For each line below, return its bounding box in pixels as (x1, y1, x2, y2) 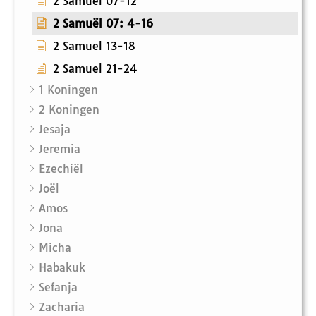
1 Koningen (39, 83, 98, 97)
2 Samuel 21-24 (53, 61, 138, 76)
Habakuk (39, 260, 85, 275)
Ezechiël (39, 162, 83, 176)
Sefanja (39, 280, 78, 295)
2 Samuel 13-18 (53, 39, 135, 54)
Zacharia (39, 300, 85, 315)
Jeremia (39, 142, 80, 157)
